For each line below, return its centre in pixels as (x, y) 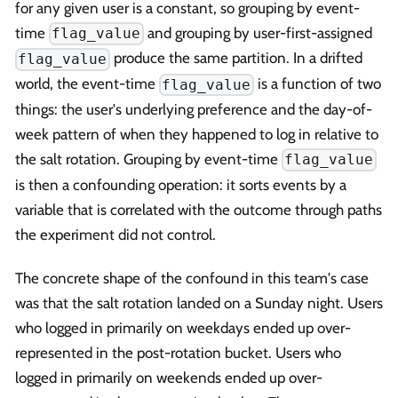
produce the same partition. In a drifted (236, 58)
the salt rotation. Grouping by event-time (148, 159)
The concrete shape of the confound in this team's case (192, 279)
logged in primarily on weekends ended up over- (169, 378)
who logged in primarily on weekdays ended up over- (183, 328)
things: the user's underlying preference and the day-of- (194, 109)
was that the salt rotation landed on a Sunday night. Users (199, 303)
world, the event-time (87, 84)
